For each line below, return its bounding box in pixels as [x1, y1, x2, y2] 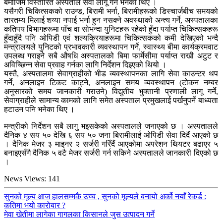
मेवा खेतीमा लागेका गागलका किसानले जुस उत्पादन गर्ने [4, 210, 155, 219]
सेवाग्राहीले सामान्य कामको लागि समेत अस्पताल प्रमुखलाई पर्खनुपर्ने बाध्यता [4, 96, 218, 105]
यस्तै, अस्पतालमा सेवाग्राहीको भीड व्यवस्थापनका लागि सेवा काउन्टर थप [4, 69, 218, 78]
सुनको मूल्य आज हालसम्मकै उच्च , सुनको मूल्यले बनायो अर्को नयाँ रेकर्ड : [4, 192, 206, 201]
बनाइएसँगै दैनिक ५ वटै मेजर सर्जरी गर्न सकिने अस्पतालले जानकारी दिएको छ [4, 149, 218, 158]
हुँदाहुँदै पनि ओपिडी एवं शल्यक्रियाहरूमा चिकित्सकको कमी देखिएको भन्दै [4, 34, 218, 43]
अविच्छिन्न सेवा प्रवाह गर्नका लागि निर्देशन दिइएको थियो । [4, 60, 166, 69]
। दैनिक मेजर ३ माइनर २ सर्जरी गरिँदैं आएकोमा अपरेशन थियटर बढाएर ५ [4, 140, 218, 149]
